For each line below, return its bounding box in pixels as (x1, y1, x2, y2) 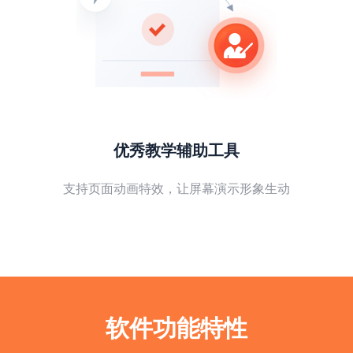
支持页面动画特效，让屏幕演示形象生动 (63, 182, 290, 196)
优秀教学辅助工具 (113, 142, 240, 160)
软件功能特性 (106, 315, 247, 342)
